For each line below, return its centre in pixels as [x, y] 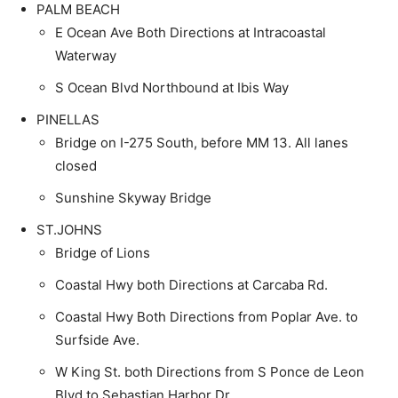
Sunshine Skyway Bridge [133, 197]
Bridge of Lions [103, 252]
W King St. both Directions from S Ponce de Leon [210, 371]
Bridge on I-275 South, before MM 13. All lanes [202, 142]
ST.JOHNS [69, 229]
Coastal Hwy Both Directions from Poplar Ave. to [207, 316]
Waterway [86, 55]
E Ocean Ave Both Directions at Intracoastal [191, 32]
